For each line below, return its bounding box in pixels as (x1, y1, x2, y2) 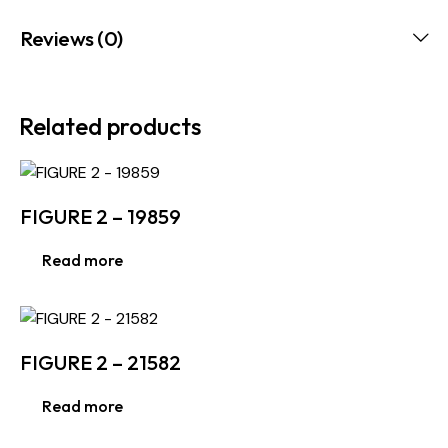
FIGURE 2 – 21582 (20, 350, 181, 376)
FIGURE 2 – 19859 (20, 204, 181, 230)
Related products (19, 111, 201, 142)
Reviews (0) (20, 25, 123, 52)
